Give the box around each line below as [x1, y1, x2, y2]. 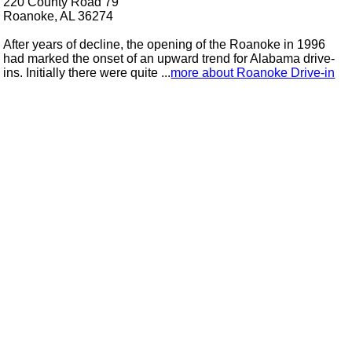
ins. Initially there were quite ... [3, 65, 171, 79]
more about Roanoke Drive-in [170, 65, 335, 79]
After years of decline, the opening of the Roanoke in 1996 [3, 37, 326, 51]
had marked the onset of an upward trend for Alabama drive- [3, 51, 335, 65]
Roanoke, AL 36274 [3, 9, 114, 23]
